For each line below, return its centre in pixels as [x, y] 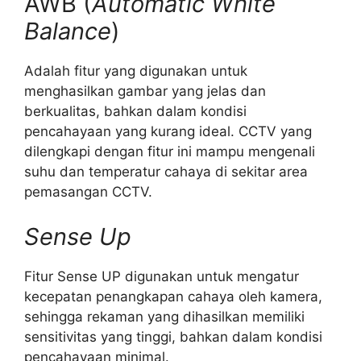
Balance [68, 31]
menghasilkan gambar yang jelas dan [145, 91]
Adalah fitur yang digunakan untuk [136, 71]
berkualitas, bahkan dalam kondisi [135, 112]
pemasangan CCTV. [88, 192]
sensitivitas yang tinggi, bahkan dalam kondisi [173, 336]
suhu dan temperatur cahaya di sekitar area [166, 172]
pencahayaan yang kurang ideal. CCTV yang [168, 132]
